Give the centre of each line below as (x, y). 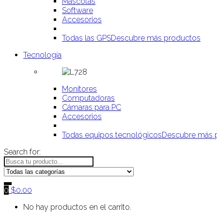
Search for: (22, 152)
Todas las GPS (86, 38)
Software (77, 10)
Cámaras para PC (92, 107)
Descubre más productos (156, 38)
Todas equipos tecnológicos (112, 135)
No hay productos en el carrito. (77, 207)
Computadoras (88, 98)
